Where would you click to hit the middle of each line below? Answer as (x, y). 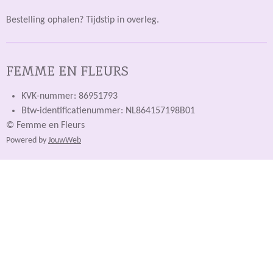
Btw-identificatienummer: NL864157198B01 (108, 111)
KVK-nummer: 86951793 (69, 96)
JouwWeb (65, 140)
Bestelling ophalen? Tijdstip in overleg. (83, 20)
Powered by (27, 140)
